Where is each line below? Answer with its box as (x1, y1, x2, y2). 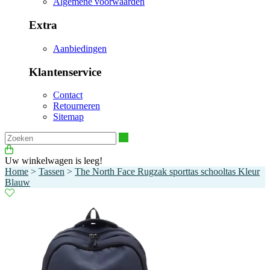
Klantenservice (29, 65, 101, 78)
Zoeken (128, 131, 157, 142)
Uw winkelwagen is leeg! (5, 155, 102, 166)
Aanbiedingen (53, 43, 107, 54)
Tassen (39, 166, 64, 177)
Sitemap (53, 111, 84, 122)
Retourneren (53, 101, 100, 111)
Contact (53, 90, 83, 101)
